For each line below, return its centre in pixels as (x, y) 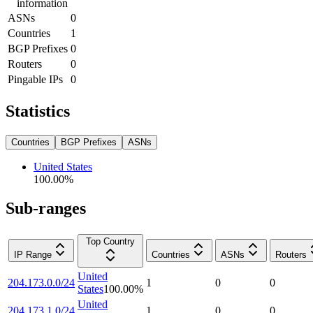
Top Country (110, 242)
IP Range (33, 255)
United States (63, 166)
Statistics (38, 111)
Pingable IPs (35, 79)
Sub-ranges (46, 209)
